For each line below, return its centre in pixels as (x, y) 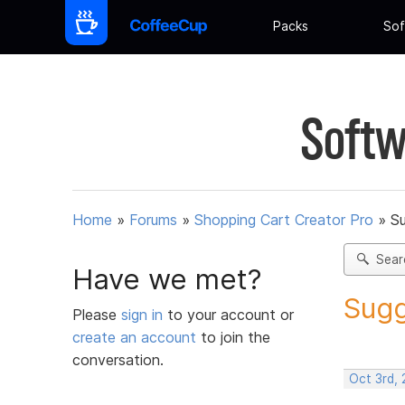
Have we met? (167, 279)
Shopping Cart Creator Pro (284, 220)
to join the (233, 337)
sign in (144, 314)
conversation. (118, 359)
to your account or (231, 314)
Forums (153, 220)
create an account (134, 337)
